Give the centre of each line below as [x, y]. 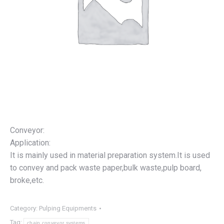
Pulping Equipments [68, 208]
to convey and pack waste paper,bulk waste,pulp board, [106, 168]
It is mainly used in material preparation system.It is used [110, 155]
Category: [24, 208]
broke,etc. [27, 180]
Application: [30, 143]
